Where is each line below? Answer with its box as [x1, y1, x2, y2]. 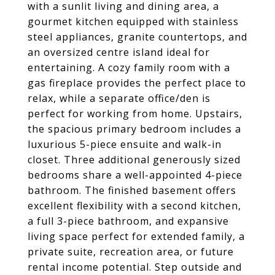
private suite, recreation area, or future [28, 245, 234, 258]
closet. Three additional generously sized [28, 153, 241, 166]
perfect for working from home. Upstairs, [28, 107, 242, 120]
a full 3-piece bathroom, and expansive [28, 214, 229, 228]
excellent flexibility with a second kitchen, [28, 199, 241, 212]
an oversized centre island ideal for [28, 45, 210, 59]
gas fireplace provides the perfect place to [28, 76, 246, 90]
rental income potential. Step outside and [28, 260, 242, 274]
